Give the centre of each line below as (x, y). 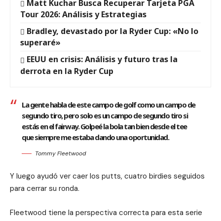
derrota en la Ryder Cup (67, 71)
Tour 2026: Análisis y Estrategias (83, 15)
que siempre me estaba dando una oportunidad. (95, 137)
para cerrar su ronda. (45, 188)
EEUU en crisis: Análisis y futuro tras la (102, 59)
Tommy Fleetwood (60, 153)
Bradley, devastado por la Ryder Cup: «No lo (113, 31)
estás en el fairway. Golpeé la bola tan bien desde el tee (104, 126)
